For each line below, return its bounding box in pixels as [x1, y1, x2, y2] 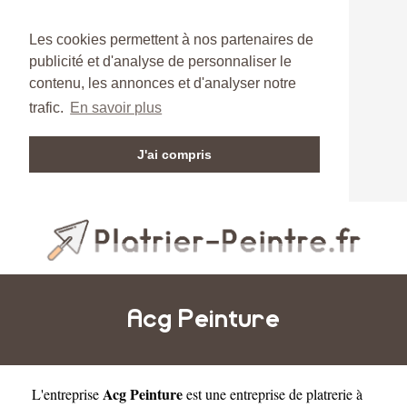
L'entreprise [32, 383, 103, 403]
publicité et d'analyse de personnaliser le [29, 54, 292, 69]
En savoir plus [70, 100, 163, 116]
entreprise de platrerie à [230, 383, 362, 403]
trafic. [29, 100, 67, 116]
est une [183, 383, 230, 403]
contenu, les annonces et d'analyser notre [29, 75, 296, 91]
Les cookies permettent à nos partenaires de [29, 32, 313, 47]
